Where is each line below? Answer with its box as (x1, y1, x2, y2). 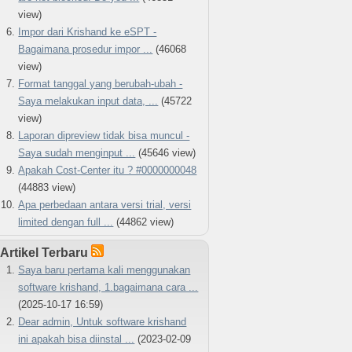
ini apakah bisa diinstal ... (18, 332, 135, 345)
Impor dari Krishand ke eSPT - (18, 25, 157, 38)
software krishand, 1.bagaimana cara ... (18, 280, 199, 293)
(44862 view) (113, 215, 174, 228)
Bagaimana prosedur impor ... (18, 42, 153, 55)
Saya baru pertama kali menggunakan (18, 263, 191, 276)
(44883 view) (18, 181, 76, 193)
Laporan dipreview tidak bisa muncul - (18, 129, 190, 141)
